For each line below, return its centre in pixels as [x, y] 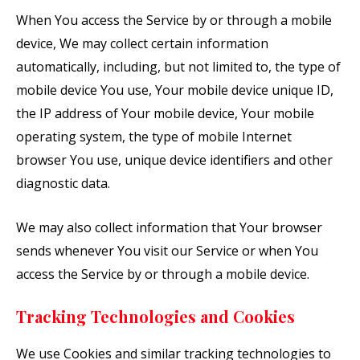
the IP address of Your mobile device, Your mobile [165, 114]
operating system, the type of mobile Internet [154, 137]
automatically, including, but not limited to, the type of [178, 67]
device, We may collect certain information [142, 44]
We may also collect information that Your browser [169, 228]
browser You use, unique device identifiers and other [174, 160]
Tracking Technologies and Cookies [155, 316]
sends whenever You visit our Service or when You [167, 251]
